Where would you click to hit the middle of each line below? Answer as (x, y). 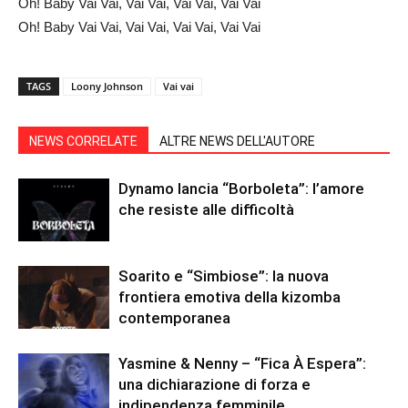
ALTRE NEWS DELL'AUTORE (237, 142)
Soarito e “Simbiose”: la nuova (224, 276)
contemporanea (174, 318)
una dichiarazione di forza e (214, 385)
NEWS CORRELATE (83, 142)
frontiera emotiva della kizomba (229, 297)
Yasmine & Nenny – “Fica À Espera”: (242, 364)
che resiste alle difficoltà (206, 210)
